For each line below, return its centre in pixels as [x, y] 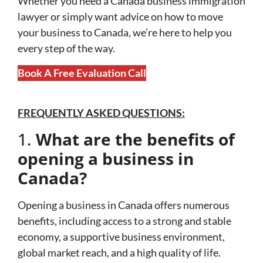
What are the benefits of [135, 139]
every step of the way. [66, 48]
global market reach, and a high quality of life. [119, 252]
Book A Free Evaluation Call [82, 73]
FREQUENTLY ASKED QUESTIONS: [101, 113]
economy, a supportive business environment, [121, 236]
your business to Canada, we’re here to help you [125, 33]
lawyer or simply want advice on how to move [120, 17]
